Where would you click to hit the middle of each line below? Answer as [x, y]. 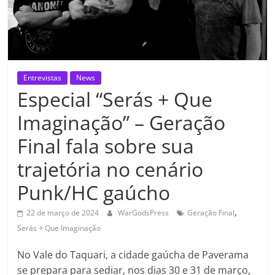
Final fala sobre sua [106, 145]
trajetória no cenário [110, 169]
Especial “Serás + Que [115, 99]
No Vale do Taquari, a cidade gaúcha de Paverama [133, 254]
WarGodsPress [145, 212]
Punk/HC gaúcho [94, 192]
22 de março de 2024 [63, 212]
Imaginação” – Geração [122, 122]
